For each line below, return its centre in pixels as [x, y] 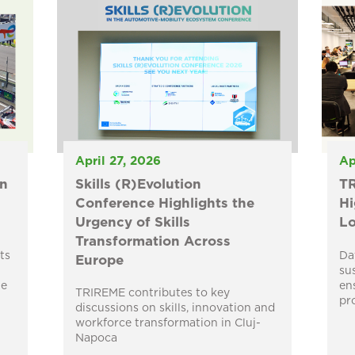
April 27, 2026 [118, 162]
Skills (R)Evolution [138, 185]
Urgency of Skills [132, 223]
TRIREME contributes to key [152, 294]
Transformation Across [153, 242]
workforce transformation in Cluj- [168, 324]
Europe [99, 261]
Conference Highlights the [164, 204]
